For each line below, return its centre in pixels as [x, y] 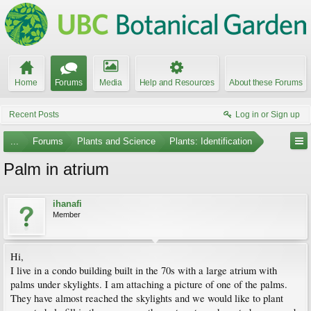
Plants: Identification [211, 141]
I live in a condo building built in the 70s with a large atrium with [144, 270]
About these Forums [266, 83]
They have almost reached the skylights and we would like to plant [147, 298]
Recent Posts [34, 115]
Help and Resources [177, 83]
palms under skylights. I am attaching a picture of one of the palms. [149, 284]
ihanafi [67, 204]
